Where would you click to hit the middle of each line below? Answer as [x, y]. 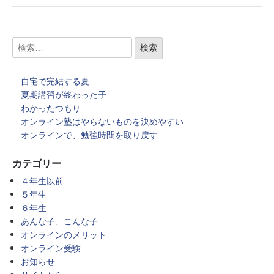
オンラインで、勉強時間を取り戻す [89, 135]
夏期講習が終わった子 [64, 94]
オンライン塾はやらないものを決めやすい [106, 121]
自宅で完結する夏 [55, 81]
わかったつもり [51, 108]
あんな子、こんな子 [59, 221]
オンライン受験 [51, 248]
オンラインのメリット [64, 235]
